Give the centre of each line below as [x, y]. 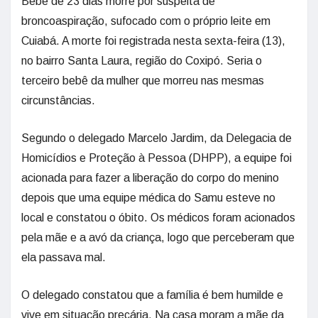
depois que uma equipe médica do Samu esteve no [148, 198]
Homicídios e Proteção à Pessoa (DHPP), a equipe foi [157, 158]
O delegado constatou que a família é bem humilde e [152, 295]
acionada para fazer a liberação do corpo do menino [150, 178]
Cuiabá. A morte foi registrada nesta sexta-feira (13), [153, 41]
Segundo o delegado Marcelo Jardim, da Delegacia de [157, 138]
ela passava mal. [64, 258]
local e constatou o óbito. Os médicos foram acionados [158, 218]
